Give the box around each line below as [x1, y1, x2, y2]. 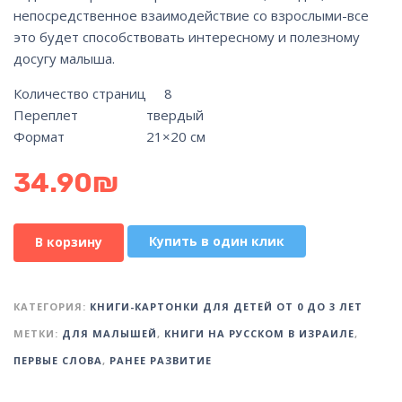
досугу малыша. [13, 48, 115, 67]
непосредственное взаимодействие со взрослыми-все [13, 5, 369, 24]
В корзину [35, 232, 102, 250]
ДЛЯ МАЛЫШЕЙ [62, 326, 157, 340]
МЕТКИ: [13, 326, 62, 340]
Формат [13, 127, 65, 145]
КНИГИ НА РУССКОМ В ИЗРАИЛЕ [164, 326, 354, 340]
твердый [146, 105, 204, 124]
